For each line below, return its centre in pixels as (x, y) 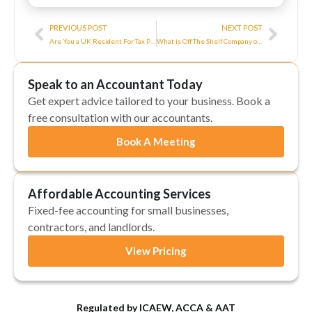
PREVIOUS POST (78, 27)
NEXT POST (242, 27)
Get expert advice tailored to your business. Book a (149, 100)
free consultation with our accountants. (120, 117)
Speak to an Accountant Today (115, 84)
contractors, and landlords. (91, 226)
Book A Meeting (156, 141)
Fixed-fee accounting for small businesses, (128, 210)
